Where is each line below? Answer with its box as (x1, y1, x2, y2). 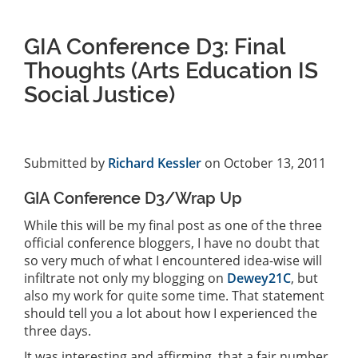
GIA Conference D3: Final (24, 33, 284, 60)
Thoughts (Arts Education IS (24, 57, 318, 84)
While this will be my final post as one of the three (24, 216, 322, 234)
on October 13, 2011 (201, 153, 326, 172)
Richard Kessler (108, 153, 201, 172)
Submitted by (24, 153, 108, 172)
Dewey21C (227, 268, 291, 287)
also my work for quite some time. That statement (24, 286, 324, 304)
